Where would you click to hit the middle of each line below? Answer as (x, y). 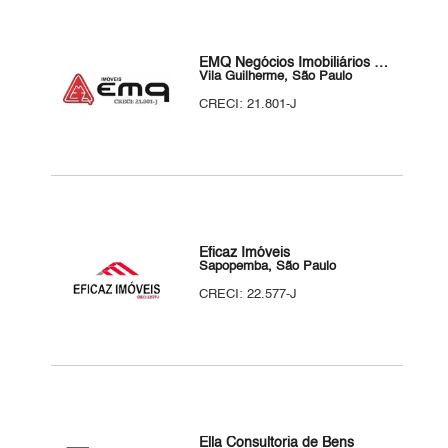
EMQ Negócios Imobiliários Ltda (381, 63)
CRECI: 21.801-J (248, 104)
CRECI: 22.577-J (248, 294)
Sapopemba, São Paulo (268, 266)
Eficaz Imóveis (245, 253)
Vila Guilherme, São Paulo (276, 76)
